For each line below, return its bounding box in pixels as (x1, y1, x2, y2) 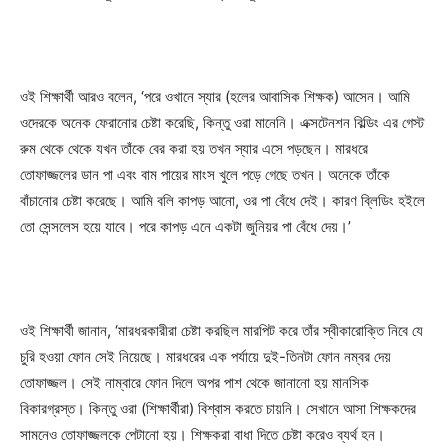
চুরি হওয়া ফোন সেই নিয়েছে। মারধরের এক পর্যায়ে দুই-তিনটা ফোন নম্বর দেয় (20, 346, 391, 366)
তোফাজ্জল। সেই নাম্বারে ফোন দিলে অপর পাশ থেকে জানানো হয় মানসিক (20, 372, 369, 392)
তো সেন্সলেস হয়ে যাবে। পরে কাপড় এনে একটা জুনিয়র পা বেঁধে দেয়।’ (20, 216, 351, 236)
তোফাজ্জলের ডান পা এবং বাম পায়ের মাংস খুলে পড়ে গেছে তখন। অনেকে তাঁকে (20, 164, 390, 184)
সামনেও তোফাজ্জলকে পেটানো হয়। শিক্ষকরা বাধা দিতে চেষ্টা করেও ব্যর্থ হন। (20, 424, 385, 444)
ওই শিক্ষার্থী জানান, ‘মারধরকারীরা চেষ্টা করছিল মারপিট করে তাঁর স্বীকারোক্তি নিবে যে (20, 320, 423, 340)
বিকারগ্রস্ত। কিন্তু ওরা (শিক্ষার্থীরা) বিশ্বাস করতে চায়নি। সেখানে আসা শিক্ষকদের (20, 398, 416, 418)
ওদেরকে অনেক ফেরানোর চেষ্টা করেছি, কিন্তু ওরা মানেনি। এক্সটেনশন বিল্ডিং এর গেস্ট (20, 112, 424, 132)
